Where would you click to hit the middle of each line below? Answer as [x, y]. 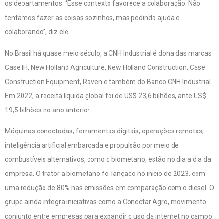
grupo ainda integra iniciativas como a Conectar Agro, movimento [106, 202]
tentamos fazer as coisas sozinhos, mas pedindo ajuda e [92, 18]
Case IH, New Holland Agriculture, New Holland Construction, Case [105, 67]
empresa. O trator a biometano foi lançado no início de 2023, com [105, 174]
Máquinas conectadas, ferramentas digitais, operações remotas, [104, 131]
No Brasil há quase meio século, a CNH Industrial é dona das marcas [108, 53]
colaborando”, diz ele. [37, 32]
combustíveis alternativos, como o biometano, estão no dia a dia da [108, 160]
